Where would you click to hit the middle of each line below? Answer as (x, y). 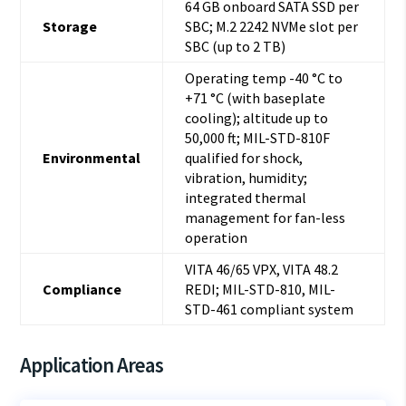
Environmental (92, 157)
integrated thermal (246, 197)
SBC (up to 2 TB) (236, 46)
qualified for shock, (244, 157)
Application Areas (92, 364)
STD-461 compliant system (270, 309)
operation (217, 237)
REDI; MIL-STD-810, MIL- (261, 289)
